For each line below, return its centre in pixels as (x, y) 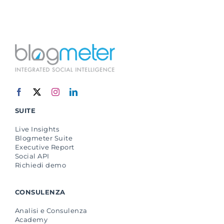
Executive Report (44, 147)
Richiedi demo (40, 165)
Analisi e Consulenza (51, 210)
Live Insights (37, 129)
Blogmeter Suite (44, 138)
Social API (32, 156)
